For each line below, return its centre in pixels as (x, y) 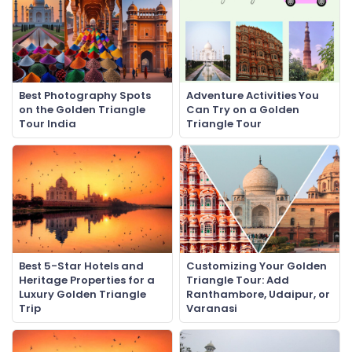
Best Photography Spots (85, 95)
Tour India (48, 123)
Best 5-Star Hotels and (81, 266)
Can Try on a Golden (243, 109)
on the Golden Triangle (82, 109)
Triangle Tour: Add (238, 280)
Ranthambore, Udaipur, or (258, 294)
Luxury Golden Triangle (82, 294)
